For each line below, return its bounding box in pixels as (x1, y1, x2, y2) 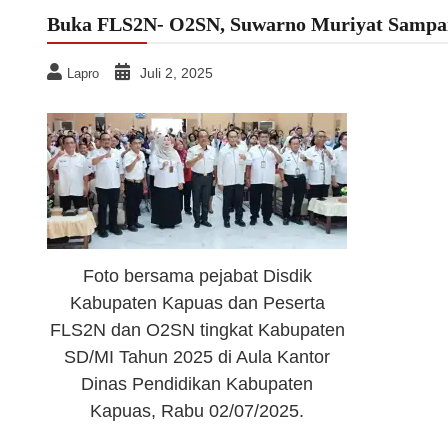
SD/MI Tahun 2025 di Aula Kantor (64, 347, 330, 368)
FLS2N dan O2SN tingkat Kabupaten (49, 320, 345, 341)
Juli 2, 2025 (140, 64, 213, 81)
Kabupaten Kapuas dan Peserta (69, 293, 325, 314)
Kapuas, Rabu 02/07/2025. (90, 401, 304, 422)
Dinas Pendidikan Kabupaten (81, 374, 313, 395)
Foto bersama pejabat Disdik (82, 266, 312, 287)
